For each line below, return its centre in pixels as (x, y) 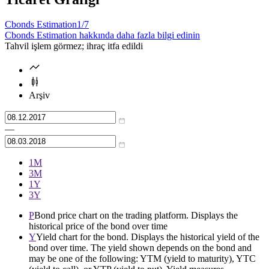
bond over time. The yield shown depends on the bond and (140, 248)
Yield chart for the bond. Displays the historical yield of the (148, 237)
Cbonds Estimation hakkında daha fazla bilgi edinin (102, 35)
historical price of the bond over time (98, 226)
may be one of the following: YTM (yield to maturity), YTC (142, 259)
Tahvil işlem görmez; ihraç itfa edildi (74, 46)
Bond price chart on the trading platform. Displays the (136, 216)
